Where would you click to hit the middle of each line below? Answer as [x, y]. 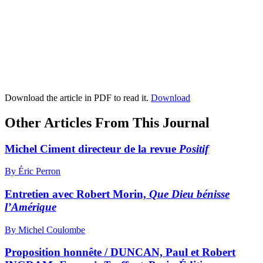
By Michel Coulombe [45, 230]
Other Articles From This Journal [107, 122]
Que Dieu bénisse [189, 194]
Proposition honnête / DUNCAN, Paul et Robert [120, 252]
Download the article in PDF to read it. [78, 97]
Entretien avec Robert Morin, [77, 194]
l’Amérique [31, 207]
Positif [194, 149]
